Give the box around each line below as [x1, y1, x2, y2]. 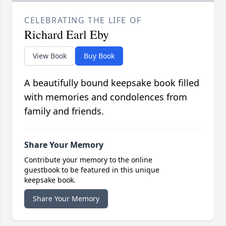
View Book [33, 50, 67, 61]
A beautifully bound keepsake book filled [24, 76, 199, 89]
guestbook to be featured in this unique [24, 164, 159, 175]
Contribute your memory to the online [24, 154, 152, 164]
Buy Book [84, 50, 115, 61]
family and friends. [24, 104, 104, 117]
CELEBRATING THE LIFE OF [24, 14, 142, 26]
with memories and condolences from [24, 90, 187, 103]
